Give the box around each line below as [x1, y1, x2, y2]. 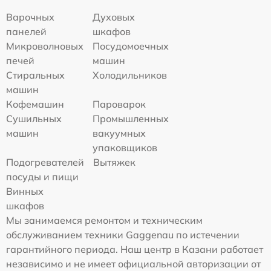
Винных [6, 185, 44, 198]
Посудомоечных [93, 40, 169, 53]
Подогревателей [6, 156, 84, 169]
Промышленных [93, 113, 169, 125]
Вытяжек [93, 156, 135, 169]
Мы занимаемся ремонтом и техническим [6, 214, 203, 227]
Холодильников [93, 69, 168, 82]
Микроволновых [6, 40, 83, 53]
